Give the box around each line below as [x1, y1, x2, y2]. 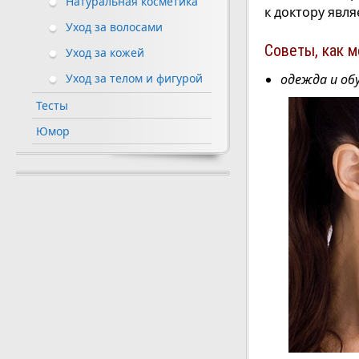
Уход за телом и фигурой [66, 71, 203, 87]
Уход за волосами [66, 19, 163, 35]
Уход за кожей [66, 45, 144, 61]
